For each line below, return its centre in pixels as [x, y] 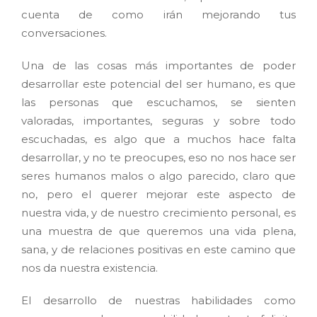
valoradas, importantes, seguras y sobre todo [158, 121]
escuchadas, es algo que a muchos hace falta [158, 139]
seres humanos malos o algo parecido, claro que [158, 176]
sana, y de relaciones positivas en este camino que [158, 250]
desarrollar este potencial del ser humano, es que [158, 84]
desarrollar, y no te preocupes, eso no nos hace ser [158, 158]
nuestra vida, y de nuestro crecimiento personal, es [158, 213]
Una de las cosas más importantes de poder [158, 66]
